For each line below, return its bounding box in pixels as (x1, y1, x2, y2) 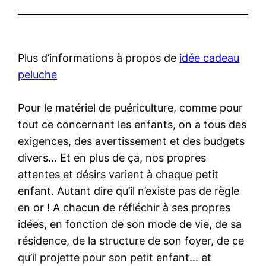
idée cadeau (179, 51, 240, 64)
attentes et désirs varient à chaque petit (18, 167, 219, 180)
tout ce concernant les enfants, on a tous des (18, 118, 247, 131)
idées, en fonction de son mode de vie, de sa (18, 217, 242, 230)
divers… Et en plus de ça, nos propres (18, 151, 207, 164)
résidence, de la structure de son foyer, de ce (18, 234, 245, 247)
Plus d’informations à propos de (18, 51, 180, 64)
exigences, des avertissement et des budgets (18, 134, 245, 147)
